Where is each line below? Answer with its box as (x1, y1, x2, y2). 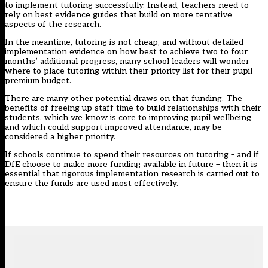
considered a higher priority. (5, 132, 115, 142)
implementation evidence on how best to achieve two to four (5, 47, 248, 57)
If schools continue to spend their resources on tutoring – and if (5, 150, 259, 160)
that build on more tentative (118, 10, 232, 20)
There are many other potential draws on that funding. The (5, 93, 242, 104)
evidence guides (55, 10, 118, 20)
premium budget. (5, 75, 71, 86)
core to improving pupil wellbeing (118, 112, 251, 123)
